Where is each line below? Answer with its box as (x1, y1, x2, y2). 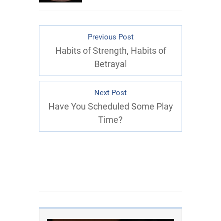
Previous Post (87, 32, 134, 41)
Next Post (94, 88, 127, 97)
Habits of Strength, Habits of (55, 45, 166, 56)
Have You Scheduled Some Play (48, 101, 173, 111)
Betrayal (94, 58, 127, 69)
